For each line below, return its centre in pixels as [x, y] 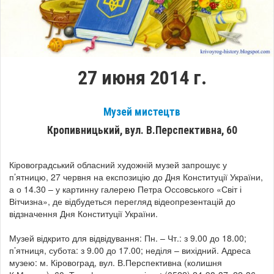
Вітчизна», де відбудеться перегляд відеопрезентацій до [122, 202]
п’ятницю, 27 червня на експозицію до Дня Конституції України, [136, 177]
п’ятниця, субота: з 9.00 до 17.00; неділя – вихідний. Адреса [130, 250]
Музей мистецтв [142, 112]
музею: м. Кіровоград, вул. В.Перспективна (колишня [116, 263]
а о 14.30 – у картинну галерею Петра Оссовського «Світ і [125, 189]
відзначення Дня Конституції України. [83, 214]
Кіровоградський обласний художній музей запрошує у [118, 165]
